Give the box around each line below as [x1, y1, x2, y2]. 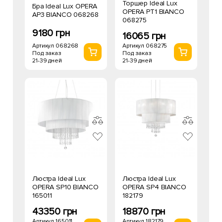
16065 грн [122, 30, 166, 42]
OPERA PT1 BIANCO [122, 7, 184, 16]
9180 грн [32, 27, 70, 40]
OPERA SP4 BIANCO [122, 183, 186, 191]
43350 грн [32, 206, 78, 218]
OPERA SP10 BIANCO [32, 183, 99, 191]
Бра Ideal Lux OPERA [32, 1, 98, 10]
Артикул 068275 [122, 42, 167, 50]
